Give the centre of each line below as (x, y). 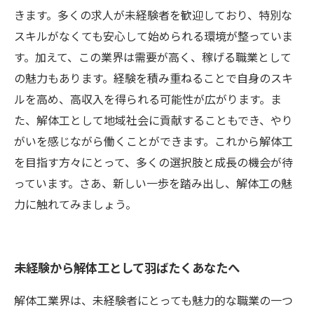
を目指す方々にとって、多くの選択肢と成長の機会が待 (153, 162)
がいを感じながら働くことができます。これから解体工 (153, 141)
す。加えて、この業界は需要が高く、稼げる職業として (153, 57)
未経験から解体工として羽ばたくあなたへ (127, 267)
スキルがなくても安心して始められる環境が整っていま (153, 36)
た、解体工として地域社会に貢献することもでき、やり (153, 120)
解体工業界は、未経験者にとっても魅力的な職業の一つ (153, 300)
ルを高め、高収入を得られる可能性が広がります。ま (148, 99)
